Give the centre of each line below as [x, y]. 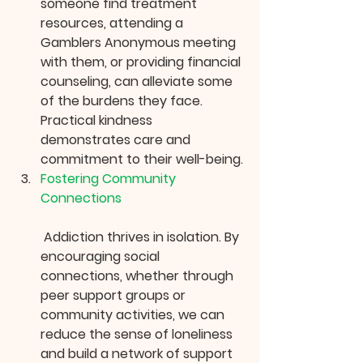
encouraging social [102, 257]
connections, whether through [139, 276]
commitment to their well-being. [142, 160]
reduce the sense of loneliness [138, 335]
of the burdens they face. [123, 101]
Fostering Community [110, 179]
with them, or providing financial [142, 62]
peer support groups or [115, 296]
